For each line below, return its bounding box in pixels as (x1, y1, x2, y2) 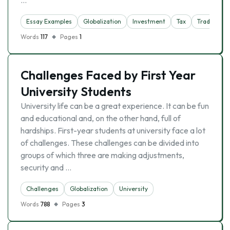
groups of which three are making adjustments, (21, 150, 184, 160)
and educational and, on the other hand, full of (21, 113, 181, 123)
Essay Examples (26, 17, 72, 25)
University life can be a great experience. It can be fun (21, 101, 209, 111)
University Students (21, 84, 131, 99)
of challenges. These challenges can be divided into (21, 138, 199, 148)
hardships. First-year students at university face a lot (21, 125, 205, 136)
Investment (132, 17, 165, 25)
